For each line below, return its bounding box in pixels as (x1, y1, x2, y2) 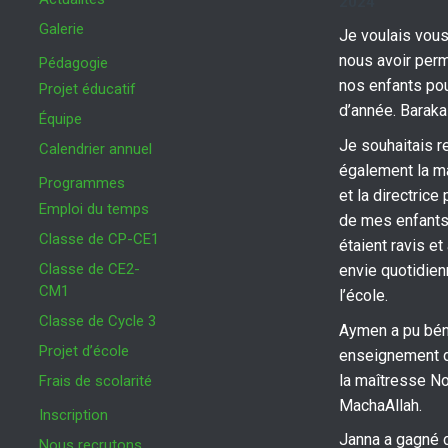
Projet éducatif (39, 80, 136, 99)
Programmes (39, 174, 125, 193)
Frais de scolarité (39, 372, 152, 391)
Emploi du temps (39, 200, 149, 219)
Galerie (39, 20, 84, 39)
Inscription (39, 406, 108, 425)
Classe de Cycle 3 (39, 312, 156, 331)
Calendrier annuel (39, 140, 152, 159)
